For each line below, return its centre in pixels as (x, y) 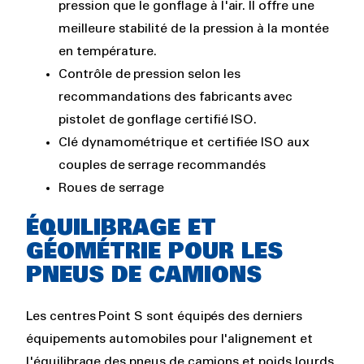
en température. (108, 52)
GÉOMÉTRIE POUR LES (154, 252)
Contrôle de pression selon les (149, 75)
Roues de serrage (112, 188)
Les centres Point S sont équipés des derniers (164, 317)
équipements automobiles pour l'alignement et (169, 340)
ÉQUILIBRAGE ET (121, 229)
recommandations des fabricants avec (176, 97)
